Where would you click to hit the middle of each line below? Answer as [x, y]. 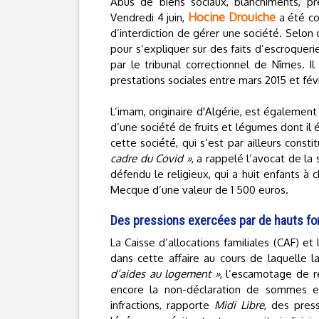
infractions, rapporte [163, 305]
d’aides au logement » [165, 274]
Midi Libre [240, 305]
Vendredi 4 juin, [150, 17]
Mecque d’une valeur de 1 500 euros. [199, 190]
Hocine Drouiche [232, 17]
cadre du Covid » [151, 158]
